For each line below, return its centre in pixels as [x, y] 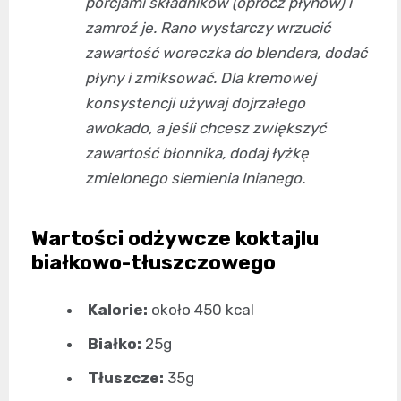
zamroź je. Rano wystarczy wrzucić [208, 28]
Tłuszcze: [126, 378]
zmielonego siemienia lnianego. [195, 179]
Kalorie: [118, 310]
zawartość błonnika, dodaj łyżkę [197, 154]
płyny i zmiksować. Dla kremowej [200, 78]
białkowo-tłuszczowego [154, 263]
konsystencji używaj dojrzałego [195, 103]
